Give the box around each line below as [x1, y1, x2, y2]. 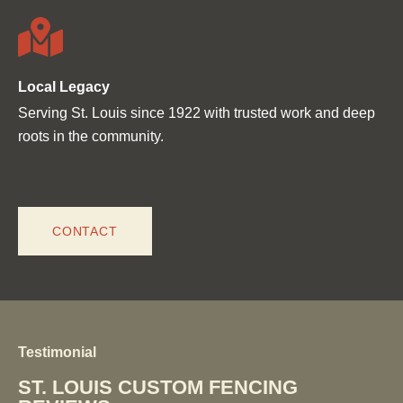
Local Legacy [18, 78, 110, 94]
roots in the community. [18, 128, 164, 144]
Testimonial [18, 345, 96, 361]
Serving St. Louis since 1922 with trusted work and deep [18, 104, 375, 121]
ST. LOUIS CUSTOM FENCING [18, 376, 298, 399]
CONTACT [52, 224, 118, 239]
